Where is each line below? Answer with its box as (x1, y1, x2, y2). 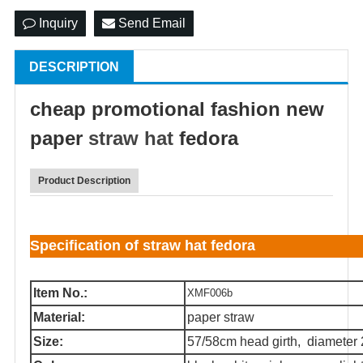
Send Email (115, 16, 186, 30)
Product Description (38, 175, 130, 186)
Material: (33, 310, 85, 324)
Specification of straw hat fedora (30, 237, 255, 254)
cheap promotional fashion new (30, 98, 324, 120)
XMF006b (187, 287, 233, 299)
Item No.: (33, 286, 88, 300)
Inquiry (36, 16, 78, 30)
